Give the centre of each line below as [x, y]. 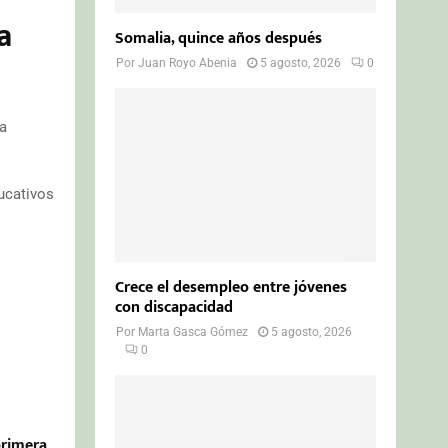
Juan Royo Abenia [188, 62]
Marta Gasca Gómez [193, 331]
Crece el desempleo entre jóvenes [231, 287]
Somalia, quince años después [219, 38]
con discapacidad [174, 307]
